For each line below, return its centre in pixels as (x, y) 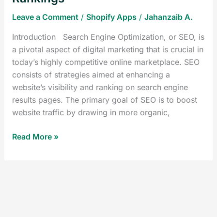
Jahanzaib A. (168, 17)
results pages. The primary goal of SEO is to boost (104, 100)
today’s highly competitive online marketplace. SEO (106, 62)
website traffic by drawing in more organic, (91, 112)
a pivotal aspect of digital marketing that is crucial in (108, 49)
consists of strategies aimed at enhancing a (91, 74)
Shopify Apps (111, 17)
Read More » (35, 136)
